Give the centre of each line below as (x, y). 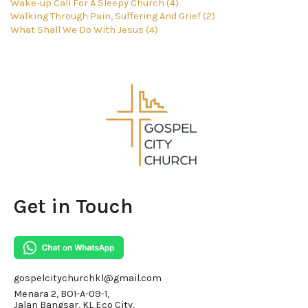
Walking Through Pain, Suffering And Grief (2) (113, 16)
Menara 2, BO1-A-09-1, (62, 294)
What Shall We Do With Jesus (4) (84, 30)
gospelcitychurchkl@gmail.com (88, 278)
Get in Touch (74, 207)
